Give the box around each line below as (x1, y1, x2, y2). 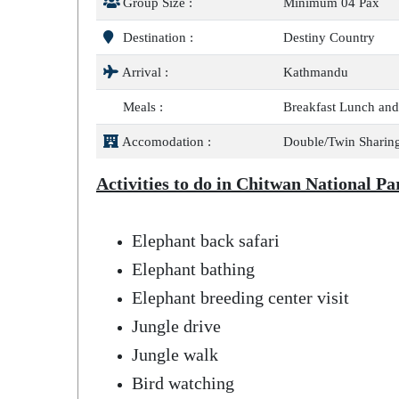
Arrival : (119, 65, 168, 79)
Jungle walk (132, 345, 218, 364)
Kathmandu (283, 65, 348, 79)
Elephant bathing (132, 259, 255, 279)
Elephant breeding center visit (132, 288, 349, 307)
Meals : (119, 100, 163, 114)
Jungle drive (132, 316, 221, 336)
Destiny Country (283, 30, 375, 45)
